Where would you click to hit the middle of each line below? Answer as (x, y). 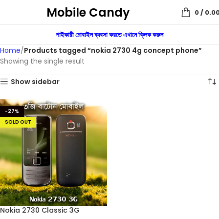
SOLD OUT (18, 122)
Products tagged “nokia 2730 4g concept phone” (113, 50)
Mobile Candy (88, 12)
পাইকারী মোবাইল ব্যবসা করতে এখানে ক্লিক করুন (109, 35)
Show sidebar (35, 82)
